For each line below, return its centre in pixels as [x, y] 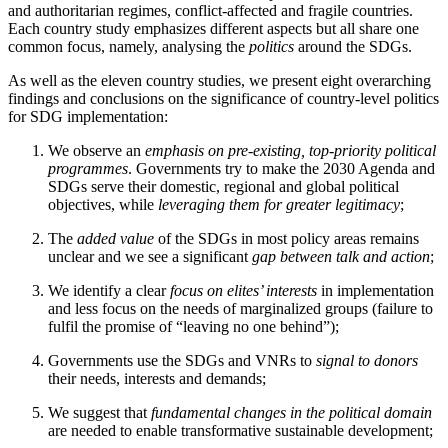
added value [115, 239]
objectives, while [103, 205]
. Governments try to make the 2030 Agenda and [281, 169]
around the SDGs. [353, 47]
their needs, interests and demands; [157, 379]
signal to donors [367, 361]
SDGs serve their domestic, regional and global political [223, 187]
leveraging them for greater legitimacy [279, 205]
